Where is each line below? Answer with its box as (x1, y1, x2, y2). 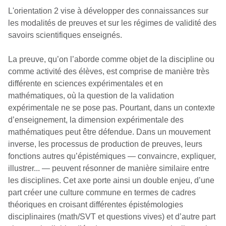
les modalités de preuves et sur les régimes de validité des (8, 18, 216, 27)
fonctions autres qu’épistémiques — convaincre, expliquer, (8, 151, 216, 160)
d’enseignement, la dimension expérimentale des (8, 115, 184, 124)
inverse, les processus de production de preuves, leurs (8, 139, 202, 148)
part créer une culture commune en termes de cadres (8, 188, 196, 197)
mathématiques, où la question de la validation (8, 91, 174, 100)
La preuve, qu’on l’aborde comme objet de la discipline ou (8, 54, 214, 64)
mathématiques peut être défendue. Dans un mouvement (8, 127, 210, 136)
